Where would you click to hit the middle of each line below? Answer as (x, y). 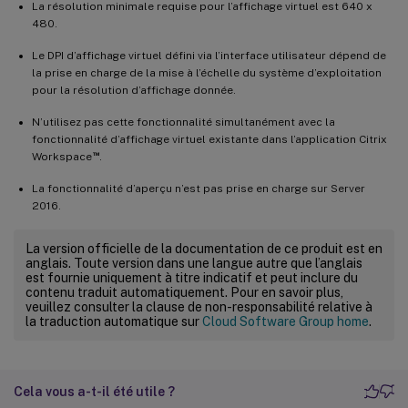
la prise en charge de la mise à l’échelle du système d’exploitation (207, 72)
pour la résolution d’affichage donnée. (134, 90)
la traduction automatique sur (114, 321)
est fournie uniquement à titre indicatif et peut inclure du (192, 277)
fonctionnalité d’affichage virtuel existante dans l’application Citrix (209, 139)
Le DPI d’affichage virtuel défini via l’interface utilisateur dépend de (209, 55)
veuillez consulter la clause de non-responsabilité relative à (199, 306)
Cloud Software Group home (286, 321)
